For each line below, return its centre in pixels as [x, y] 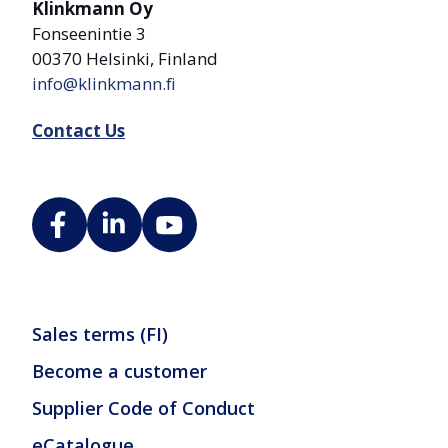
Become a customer [119, 371]
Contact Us [78, 130]
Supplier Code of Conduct [143, 408]
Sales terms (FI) [100, 334]
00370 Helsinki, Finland [125, 58]
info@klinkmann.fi [104, 83]
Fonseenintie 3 [89, 33]
